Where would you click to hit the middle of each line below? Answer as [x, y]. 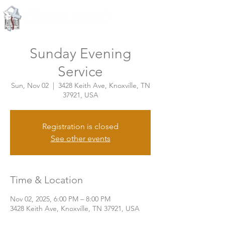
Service [80, 72]
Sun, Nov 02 [30, 85]
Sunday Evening [80, 53]
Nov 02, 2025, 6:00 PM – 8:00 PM [60, 199]
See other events [80, 138]
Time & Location [46, 180]
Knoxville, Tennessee [84, 28]
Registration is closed [80, 126]
